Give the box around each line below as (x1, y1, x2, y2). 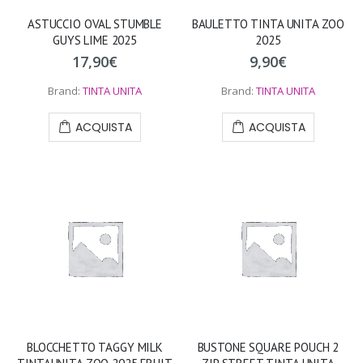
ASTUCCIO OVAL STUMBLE (28, 16, 162, 32)
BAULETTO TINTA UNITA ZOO (191, 16, 345, 32)
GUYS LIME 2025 (53, 32, 137, 49)
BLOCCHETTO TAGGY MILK (27, 339, 163, 355)
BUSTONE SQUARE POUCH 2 (197, 339, 340, 355)
